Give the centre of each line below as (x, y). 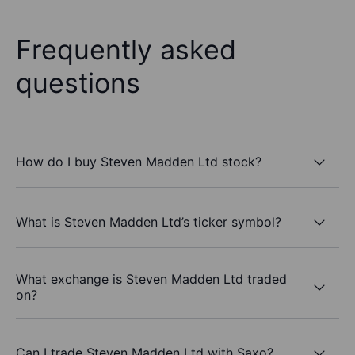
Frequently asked (126, 50)
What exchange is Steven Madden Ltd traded (151, 279)
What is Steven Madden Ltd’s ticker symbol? (149, 221)
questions (78, 83)
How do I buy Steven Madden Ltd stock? (139, 161)
